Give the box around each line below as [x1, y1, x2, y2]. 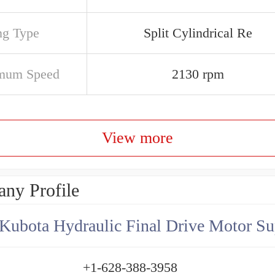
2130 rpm [172, 66, 224, 82]
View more [102, 129, 173, 147]
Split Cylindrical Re [144, 25, 252, 41]
